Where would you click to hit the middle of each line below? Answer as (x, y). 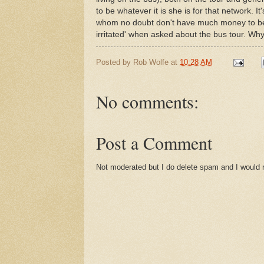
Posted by (115, 62)
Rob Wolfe (151, 62)
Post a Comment (154, 143)
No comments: (147, 102)
